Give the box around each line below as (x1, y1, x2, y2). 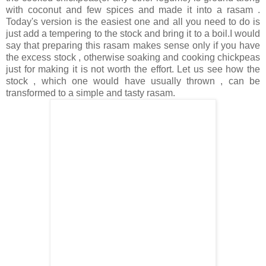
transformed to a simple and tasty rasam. (6, 88, 175, 99)
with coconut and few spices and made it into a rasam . (6, 5, 260, 15)
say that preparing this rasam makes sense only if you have (6, 40, 260, 51)
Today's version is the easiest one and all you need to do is (6, 17, 260, 27)
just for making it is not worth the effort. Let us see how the (6, 64, 260, 75)
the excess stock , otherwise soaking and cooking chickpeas (6, 52, 260, 63)
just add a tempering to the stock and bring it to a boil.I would (6, 28, 260, 39)
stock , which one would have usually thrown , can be (6, 76, 260, 87)
